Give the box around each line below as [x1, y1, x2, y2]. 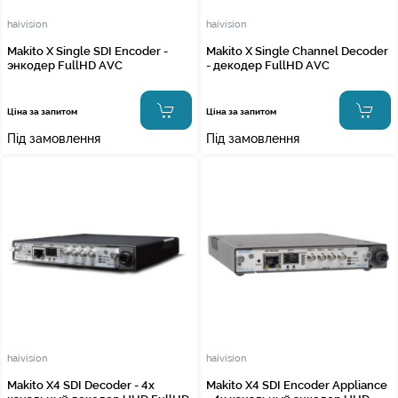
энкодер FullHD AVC [7, 59, 123, 72]
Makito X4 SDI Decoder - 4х [7, 378, 155, 392]
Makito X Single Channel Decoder [206, 44, 388, 58]
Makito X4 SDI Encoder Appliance [206, 378, 387, 392]
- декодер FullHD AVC [206, 59, 330, 72]
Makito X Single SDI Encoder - [7, 44, 168, 58]
